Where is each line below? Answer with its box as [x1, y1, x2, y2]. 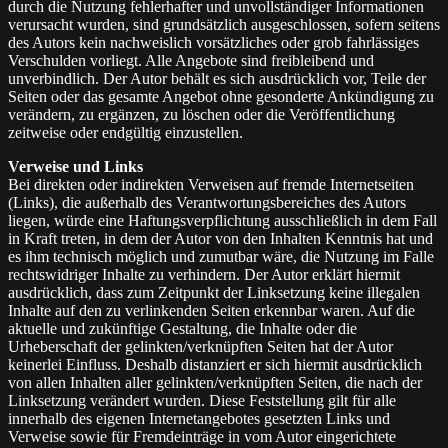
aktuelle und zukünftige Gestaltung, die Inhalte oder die [8, 320, 357, 338]
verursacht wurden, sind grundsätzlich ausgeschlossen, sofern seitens [8, 16, 440, 34]
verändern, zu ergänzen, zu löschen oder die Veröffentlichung [8, 106, 395, 124]
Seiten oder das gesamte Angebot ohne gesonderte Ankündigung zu [8, 88, 434, 106]
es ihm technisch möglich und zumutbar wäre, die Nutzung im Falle [8, 248, 434, 266]
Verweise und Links [8, 158, 143, 176]
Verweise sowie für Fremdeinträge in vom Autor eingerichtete [8, 428, 396, 446]
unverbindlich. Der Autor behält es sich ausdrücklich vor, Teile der [8, 70, 426, 88]
